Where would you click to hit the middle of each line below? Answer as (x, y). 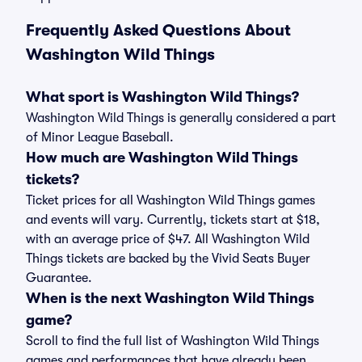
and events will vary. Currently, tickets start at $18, (173, 220)
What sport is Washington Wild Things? (162, 97)
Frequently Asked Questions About (158, 30)
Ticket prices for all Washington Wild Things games (170, 200)
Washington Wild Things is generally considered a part (181, 118)
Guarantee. (59, 278)
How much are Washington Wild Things (162, 158)
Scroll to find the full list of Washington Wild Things (173, 341)
